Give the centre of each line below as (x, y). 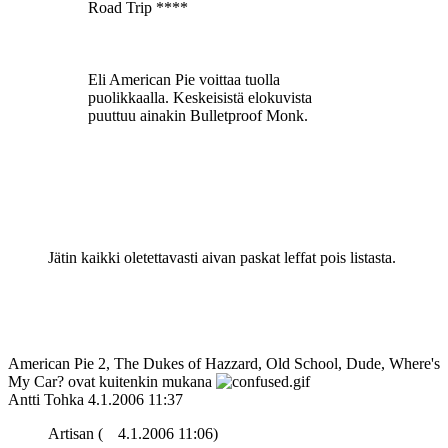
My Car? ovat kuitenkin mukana (112, 382)
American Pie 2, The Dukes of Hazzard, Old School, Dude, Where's (224, 364)
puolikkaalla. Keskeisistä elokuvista (200, 98)
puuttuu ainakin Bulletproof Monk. (198, 116)
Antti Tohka (46, 400)
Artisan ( (75, 434)
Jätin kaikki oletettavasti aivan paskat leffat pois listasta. (222, 258)
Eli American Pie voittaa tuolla (184, 80)
